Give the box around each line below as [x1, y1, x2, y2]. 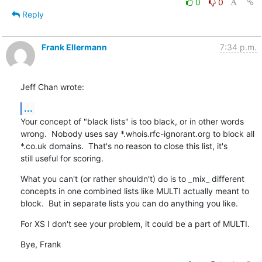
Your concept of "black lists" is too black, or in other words [20, 116, 244, 126]
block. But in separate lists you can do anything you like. [20, 198, 238, 208]
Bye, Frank [20, 239, 61, 249]
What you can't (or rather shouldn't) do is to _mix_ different [20, 173, 244, 184]
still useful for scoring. [20, 153, 104, 163]
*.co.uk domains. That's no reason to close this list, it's [20, 140, 227, 151]
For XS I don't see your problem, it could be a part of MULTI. [20, 218, 250, 229]
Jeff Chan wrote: [20, 81, 84, 92]
